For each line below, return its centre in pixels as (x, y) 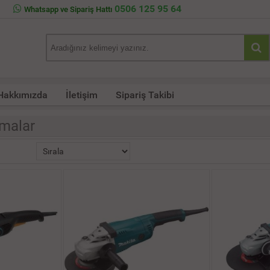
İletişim (82, 95)
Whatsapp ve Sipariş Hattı (68, 9)
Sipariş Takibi (145, 95)
